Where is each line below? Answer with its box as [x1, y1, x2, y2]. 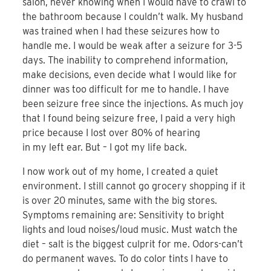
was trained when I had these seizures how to [22, 25, 220, 38]
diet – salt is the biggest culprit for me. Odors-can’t [22, 238, 244, 250]
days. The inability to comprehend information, [22, 54, 229, 67]
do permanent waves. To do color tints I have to [22, 253, 229, 265]
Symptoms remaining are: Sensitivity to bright [22, 209, 225, 221]
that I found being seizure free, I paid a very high [22, 113, 236, 125]
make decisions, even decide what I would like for [22, 69, 238, 81]
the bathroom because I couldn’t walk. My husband [22, 11, 244, 23]
